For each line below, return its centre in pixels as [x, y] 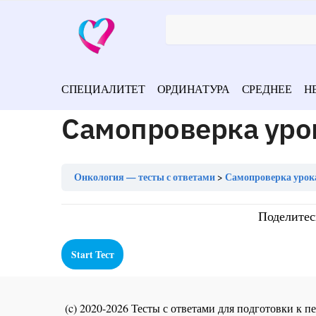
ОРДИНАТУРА [193, 89]
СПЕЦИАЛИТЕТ [103, 89]
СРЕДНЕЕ [267, 89]
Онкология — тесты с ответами [145, 177]
